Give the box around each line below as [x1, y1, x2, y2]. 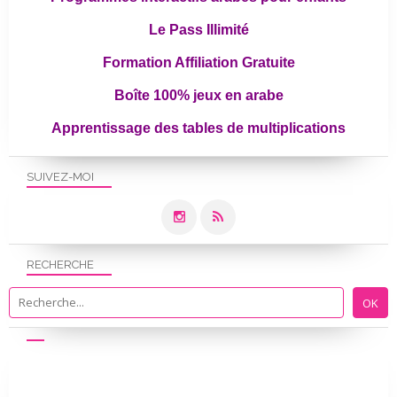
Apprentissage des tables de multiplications [51, 121, 346, 136]
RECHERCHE [27, 258, 94, 272]
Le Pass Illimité [148, 22, 249, 38]
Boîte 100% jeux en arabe [113, 88, 284, 104]
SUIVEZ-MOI [27, 170, 94, 184]
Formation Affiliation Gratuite [102, 55, 295, 71]
